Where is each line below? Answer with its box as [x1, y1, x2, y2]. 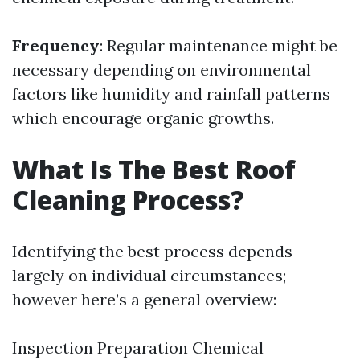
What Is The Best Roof [12, 152, 296, 186]
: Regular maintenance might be [100, 35, 337, 55]
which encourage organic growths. [12, 108, 274, 128]
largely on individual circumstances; [12, 265, 286, 285]
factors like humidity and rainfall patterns [12, 84, 330, 104]
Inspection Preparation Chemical [12, 337, 264, 358]
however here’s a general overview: [12, 289, 276, 309]
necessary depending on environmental [12, 59, 311, 80]
